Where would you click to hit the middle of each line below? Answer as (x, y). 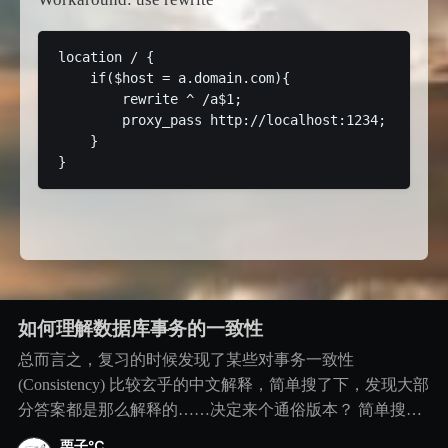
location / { (105, 56)
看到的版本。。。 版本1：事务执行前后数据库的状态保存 (223, 434)
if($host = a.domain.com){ (173, 77)
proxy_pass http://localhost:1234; (221, 119)
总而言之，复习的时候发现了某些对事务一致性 (185, 359)
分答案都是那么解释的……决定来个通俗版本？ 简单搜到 (219, 409)
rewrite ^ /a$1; (149, 98)
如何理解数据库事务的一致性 (140, 329)
